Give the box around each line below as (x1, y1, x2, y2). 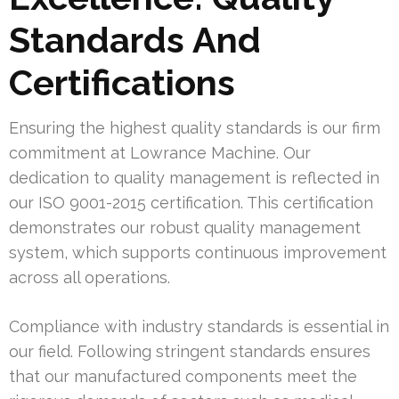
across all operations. (9, 267, 170, 287)
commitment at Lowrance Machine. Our (9, 142, 311, 162)
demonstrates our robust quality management (9, 217, 361, 237)
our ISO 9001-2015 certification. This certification (9, 192, 373, 212)
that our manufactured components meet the (9, 366, 357, 386)
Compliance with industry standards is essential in (9, 316, 389, 336)
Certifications (9, 61, 235, 103)
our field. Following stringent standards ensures (9, 341, 370, 361)
